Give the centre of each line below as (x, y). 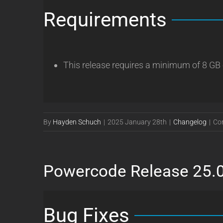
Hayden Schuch (77, 122)
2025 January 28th (137, 122)
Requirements (105, 20)
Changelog (190, 122)
